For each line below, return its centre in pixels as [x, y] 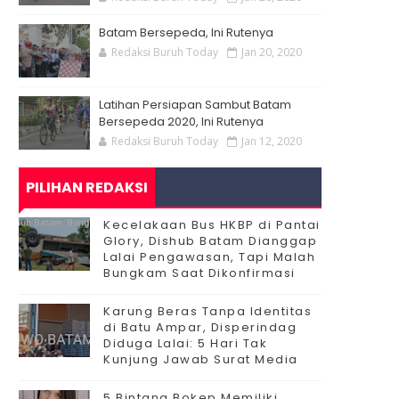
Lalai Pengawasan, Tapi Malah [209, 257]
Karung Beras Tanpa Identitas [208, 311]
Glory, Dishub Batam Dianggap [210, 241]
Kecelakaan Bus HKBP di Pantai [212, 225]
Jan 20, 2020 [272, 52]
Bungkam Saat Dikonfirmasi [199, 273]
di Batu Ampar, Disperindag [200, 327]
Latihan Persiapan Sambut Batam [195, 105]
